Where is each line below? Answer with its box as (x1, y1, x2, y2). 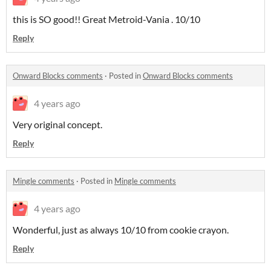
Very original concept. (13, 119, 102, 130)
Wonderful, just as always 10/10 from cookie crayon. (13, 224, 229, 235)
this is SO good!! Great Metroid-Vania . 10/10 (13, 13, 200, 25)
